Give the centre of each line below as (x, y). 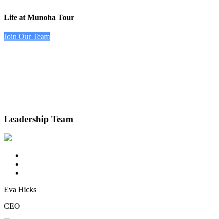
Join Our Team (27, 36)
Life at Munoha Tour (39, 17)
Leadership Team (39, 119)
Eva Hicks (20, 190)
